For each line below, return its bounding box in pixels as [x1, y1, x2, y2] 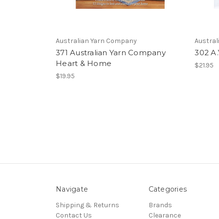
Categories [148, 185, 187, 194]
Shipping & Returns [56, 200, 119, 209]
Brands [148, 200, 172, 209]
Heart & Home [56, 59, 111, 68]
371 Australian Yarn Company [56, 48, 166, 58]
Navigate [56, 185, 88, 194]
